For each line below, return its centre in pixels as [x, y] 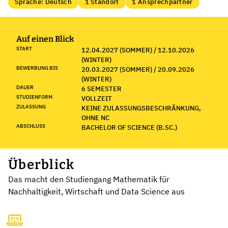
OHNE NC [95, 118]
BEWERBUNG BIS [37, 68]
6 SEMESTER [102, 89]
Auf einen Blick [45, 39]
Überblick [41, 164]
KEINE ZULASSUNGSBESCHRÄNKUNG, [141, 108]
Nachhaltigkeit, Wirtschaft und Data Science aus [96, 191]
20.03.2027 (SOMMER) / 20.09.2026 [138, 69]
